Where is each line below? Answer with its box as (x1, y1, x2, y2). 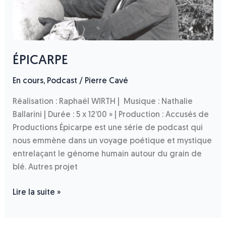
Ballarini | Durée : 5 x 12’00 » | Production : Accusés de (12, 111, 209, 120)
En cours (12, 77, 43, 86)
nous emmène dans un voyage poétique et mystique (12, 137, 212, 146)
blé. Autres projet (12, 163, 78, 172)
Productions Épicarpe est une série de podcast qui (12, 124, 203, 133)
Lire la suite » (12, 189, 61, 197)
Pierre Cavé (84, 77, 128, 86)
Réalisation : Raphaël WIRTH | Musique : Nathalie (12, 98, 193, 106)
